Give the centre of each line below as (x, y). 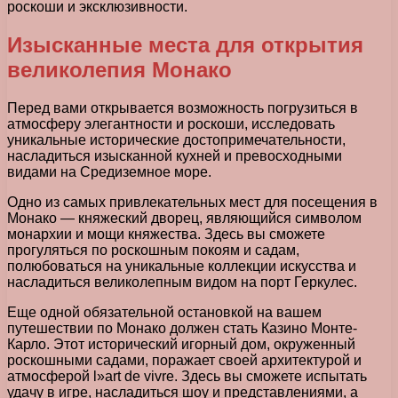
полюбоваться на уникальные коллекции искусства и (182, 267)
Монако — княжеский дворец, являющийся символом (184, 219)
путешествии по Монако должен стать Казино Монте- (182, 329)
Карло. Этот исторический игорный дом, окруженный (181, 345)
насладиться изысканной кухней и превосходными (175, 156)
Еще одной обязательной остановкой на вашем (164, 313)
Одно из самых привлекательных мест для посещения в (192, 203)
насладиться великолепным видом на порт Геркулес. (182, 283)
